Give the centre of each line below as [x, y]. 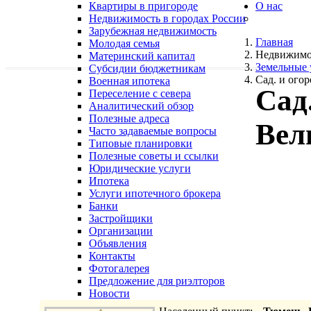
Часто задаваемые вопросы [153, 131]
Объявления [118, 243]
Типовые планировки [141, 143]
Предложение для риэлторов [157, 281]
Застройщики [121, 218]
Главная [274, 42]
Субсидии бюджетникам [147, 68]
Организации [121, 231]
